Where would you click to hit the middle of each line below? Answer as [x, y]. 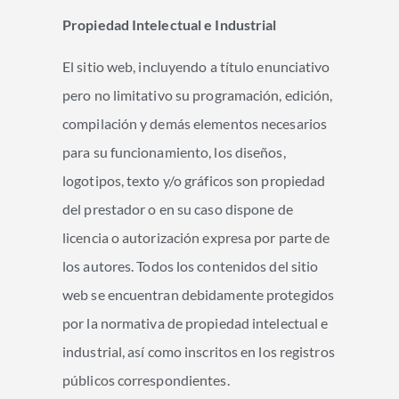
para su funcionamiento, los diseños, [174, 151]
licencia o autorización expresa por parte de [196, 237]
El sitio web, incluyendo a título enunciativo [196, 66]
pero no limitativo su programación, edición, [198, 94]
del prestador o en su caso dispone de [178, 208]
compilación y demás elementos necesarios [195, 123]
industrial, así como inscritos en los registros [199, 351]
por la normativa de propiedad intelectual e [195, 322]
